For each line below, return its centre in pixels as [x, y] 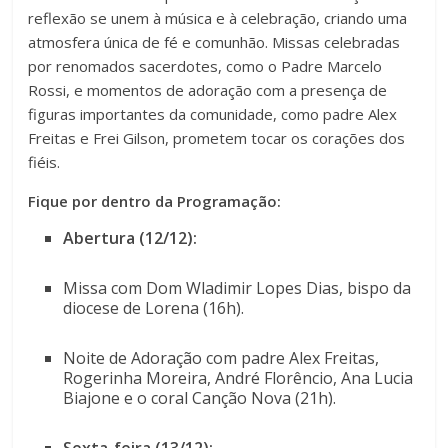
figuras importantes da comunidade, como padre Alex [213, 114]
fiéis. [46, 162]
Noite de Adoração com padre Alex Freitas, [221, 358]
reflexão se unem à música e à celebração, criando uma [218, 18]
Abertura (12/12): [130, 238]
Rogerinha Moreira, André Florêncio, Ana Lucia [238, 378]
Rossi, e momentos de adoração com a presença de [208, 90]
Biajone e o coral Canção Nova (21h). [202, 398]
